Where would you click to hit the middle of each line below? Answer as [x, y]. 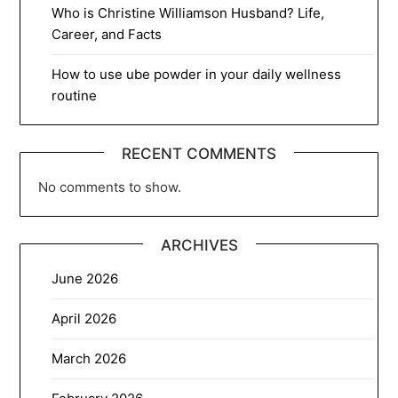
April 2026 [84, 318]
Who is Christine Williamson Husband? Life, [188, 12]
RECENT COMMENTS [199, 153]
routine [75, 95]
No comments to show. [110, 187]
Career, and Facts [107, 34]
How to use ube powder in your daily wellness [197, 74]
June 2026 [85, 278]
